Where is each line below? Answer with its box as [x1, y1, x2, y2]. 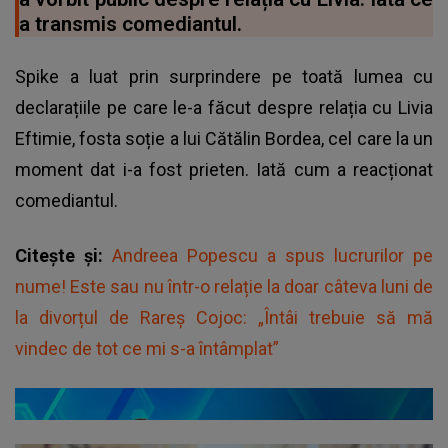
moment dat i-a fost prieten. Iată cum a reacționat [15, 158, 433, 180]
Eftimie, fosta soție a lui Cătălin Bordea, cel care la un [15, 127, 433, 149]
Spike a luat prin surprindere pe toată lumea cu [15, 65, 433, 87]
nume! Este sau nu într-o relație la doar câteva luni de [15, 275, 433, 297]
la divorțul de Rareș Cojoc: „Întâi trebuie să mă [15, 306, 433, 328]
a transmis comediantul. [19, 11, 242, 36]
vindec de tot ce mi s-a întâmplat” [15, 337, 279, 359]
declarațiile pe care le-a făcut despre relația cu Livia [15, 96, 433, 118]
